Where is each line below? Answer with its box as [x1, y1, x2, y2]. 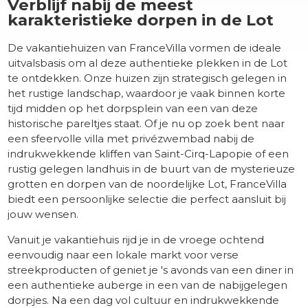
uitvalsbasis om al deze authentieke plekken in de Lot [8, 56, 288, 70]
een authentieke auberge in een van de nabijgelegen [8, 278, 288, 292]
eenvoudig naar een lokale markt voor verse [8, 248, 239, 262]
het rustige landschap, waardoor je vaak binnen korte [8, 87, 286, 100]
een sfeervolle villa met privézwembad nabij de [8, 132, 255, 146]
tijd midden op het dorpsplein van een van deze [8, 102, 258, 115]
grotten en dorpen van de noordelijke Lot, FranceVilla [8, 177, 287, 191]
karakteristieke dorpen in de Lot [8, 10, 274, 30]
